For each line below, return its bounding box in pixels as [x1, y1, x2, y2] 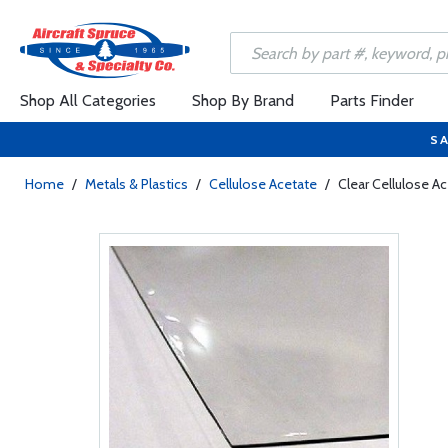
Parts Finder [330, 91, 414, 110]
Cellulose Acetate [209, 175, 317, 193]
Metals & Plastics [85, 175, 188, 193]
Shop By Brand [192, 91, 294, 110]
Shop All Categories [20, 91, 156, 110]
